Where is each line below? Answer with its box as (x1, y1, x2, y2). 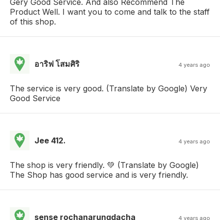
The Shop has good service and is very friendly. (10, 170, 188, 180)
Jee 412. (34, 136, 66, 146)
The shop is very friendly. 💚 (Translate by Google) (10, 160, 199, 170)
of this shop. (10, 17, 56, 27)
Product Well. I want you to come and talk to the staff (10, 7, 210, 17)
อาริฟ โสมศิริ (34, 59, 80, 69)
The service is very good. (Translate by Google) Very (10, 83, 207, 94)
